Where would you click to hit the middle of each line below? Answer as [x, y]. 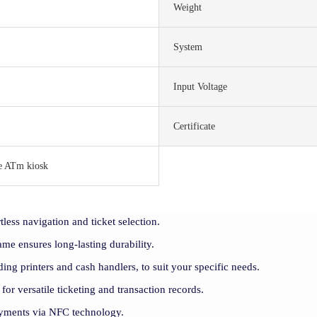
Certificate [194, 127]
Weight [188, 8]
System [188, 47]
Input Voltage [200, 87]
